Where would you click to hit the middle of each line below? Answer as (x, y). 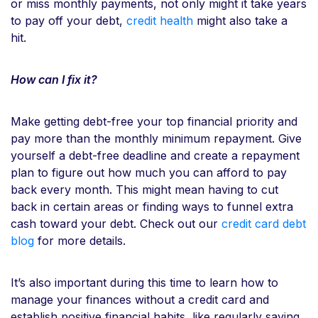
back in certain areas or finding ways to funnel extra (152, 206)
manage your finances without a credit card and (140, 299)
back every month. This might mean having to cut (144, 189)
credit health (160, 20)
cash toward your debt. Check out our (116, 223)
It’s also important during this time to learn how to (144, 282)
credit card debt (264, 223)
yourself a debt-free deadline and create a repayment (155, 155)
